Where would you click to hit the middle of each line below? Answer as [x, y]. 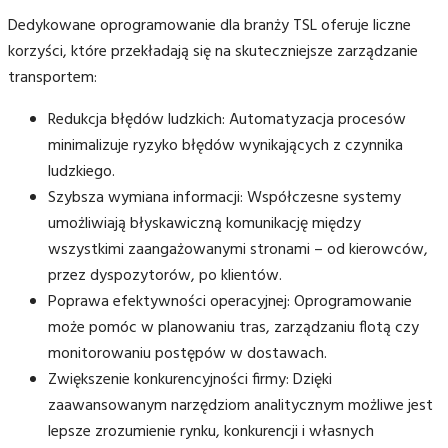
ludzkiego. [81, 171]
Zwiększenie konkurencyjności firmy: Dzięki [190, 379]
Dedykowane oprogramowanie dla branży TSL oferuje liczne [209, 25]
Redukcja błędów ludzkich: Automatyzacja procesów [227, 119]
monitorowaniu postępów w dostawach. [187, 353]
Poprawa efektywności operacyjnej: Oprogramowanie [230, 301]
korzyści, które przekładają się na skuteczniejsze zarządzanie [213, 51]
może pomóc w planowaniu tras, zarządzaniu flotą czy [233, 327]
